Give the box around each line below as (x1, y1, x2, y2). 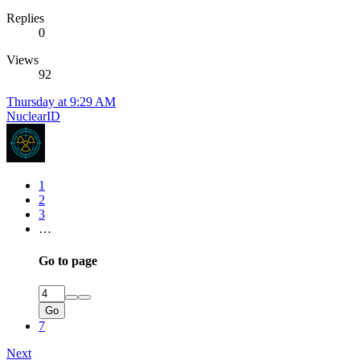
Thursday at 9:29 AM (6, 95, 116, 109)
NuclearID (6, 109, 60, 124)
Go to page (39, 253, 97, 268)
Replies (6, 11, 44, 26)
